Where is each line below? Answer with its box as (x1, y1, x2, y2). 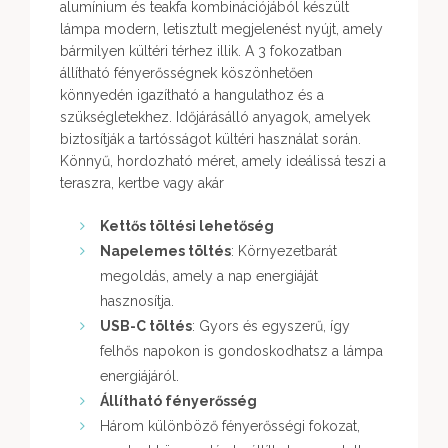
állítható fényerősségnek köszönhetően (60, 65, 313, 82)
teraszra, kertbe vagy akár (60, 175, 224, 192)
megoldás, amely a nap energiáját (100, 268, 318, 285)
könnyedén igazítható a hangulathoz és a (60, 87, 324, 104)
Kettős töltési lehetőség (100, 218, 274, 235)
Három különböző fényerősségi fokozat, (100, 418, 360, 435)
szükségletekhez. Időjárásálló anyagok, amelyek (60, 109, 370, 126)
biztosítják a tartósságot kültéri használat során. (60, 131, 361, 148)
